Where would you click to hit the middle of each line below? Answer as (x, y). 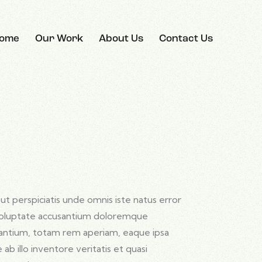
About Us (121, 39)
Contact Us (186, 39)
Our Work (59, 39)
